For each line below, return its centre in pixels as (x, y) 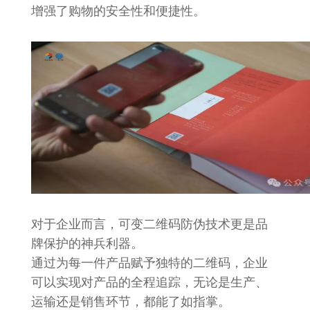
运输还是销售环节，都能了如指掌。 (130, 302)
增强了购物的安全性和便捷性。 (118, 11)
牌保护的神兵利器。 (87, 244)
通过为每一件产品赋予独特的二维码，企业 (149, 263)
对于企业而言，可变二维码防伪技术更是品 (149, 224)
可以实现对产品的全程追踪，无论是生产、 (149, 282)
